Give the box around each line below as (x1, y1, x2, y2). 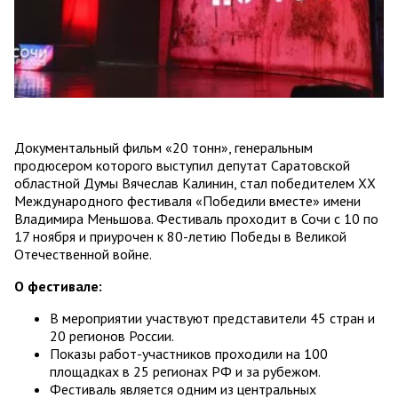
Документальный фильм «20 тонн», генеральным (14, 138, 313, 156)
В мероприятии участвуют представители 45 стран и (50, 308, 375, 327)
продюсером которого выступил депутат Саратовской (14, 155, 350, 174)
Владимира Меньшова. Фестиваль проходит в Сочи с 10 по (14, 209, 378, 227)
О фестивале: (14, 276, 102, 295)
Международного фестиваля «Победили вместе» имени (14, 191, 361, 210)
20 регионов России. (50, 326, 174, 345)
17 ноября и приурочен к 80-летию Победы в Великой (14, 227, 346, 245)
